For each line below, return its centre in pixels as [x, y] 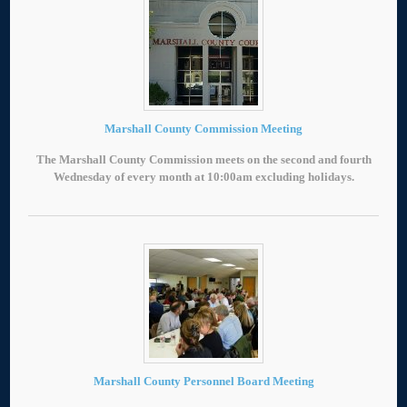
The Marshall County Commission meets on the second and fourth [203, 159]
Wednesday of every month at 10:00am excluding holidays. [203, 176]
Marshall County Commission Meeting [203, 128]
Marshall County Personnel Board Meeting [203, 381]
